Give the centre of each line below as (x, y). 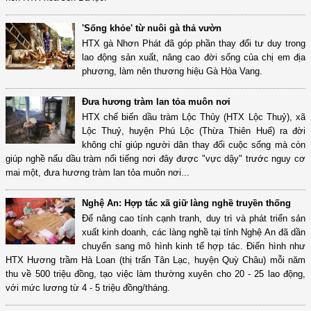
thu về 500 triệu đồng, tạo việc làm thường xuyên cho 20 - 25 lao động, (155, 274)
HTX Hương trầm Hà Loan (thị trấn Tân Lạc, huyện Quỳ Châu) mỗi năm (155, 260)
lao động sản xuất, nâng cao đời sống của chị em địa (194, 58)
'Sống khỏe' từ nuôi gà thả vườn (152, 28)
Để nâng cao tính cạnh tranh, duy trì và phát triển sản (194, 219)
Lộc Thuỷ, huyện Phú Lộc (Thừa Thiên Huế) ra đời (194, 131)
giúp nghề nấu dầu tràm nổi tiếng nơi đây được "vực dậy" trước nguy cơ (155, 159)
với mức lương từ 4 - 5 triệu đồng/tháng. (88, 288)
